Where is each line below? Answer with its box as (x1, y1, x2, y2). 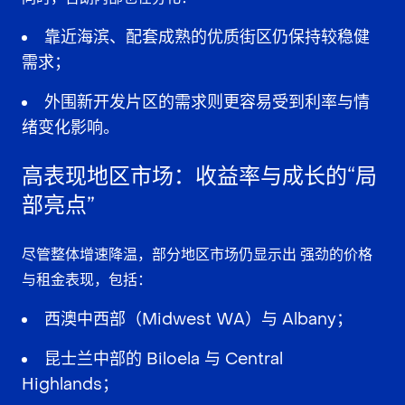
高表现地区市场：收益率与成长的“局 (22, 162, 377, 191)
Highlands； (22, 373, 118, 395)
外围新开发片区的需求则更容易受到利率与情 (44, 91, 370, 113)
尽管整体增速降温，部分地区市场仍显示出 (22, 244, 300, 264)
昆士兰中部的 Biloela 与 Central (44, 348, 283, 370)
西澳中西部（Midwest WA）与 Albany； (44, 308, 353, 330)
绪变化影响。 (22, 117, 119, 138)
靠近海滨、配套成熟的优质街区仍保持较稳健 (44, 26, 370, 48)
